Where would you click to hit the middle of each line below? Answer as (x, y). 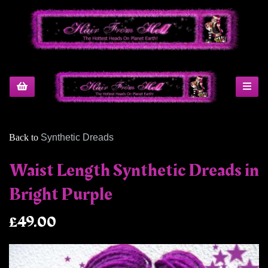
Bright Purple (61, 195)
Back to (24, 138)
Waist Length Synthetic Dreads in (134, 171)
